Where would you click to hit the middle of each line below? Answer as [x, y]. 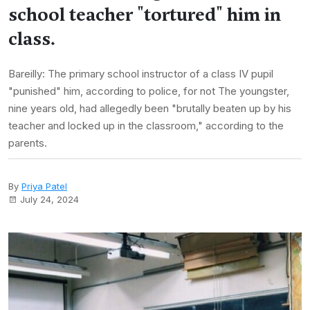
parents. [28, 143]
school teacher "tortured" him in [145, 15]
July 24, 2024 [49, 199]
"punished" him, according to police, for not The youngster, [149, 91]
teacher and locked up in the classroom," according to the [146, 126]
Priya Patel [44, 186]
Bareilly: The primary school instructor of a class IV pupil [141, 74]
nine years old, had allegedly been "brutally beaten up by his [150, 108]
